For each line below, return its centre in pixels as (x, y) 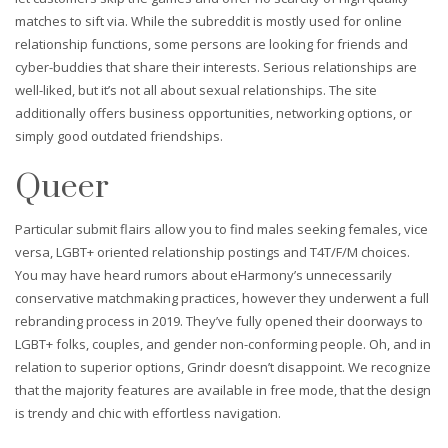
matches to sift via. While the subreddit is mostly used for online (208, 20)
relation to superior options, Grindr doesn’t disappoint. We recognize (223, 366)
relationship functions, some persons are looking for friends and (211, 43)
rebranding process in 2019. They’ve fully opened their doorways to (219, 320)
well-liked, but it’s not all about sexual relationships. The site (196, 89)
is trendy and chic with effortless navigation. (148, 412)
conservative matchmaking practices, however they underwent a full (222, 297)
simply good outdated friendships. (119, 135)
